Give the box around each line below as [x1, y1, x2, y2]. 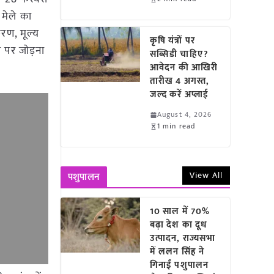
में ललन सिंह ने [150, 244, 205, 259]
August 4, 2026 [157, 108, 212, 120]
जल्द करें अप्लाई [150, 87, 214, 102]
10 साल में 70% [150, 204, 210, 219]
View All [190, 168, 223, 182]
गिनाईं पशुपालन [150, 257, 209, 273]
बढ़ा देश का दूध [150, 217, 208, 232]
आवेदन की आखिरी [150, 60, 218, 75]
